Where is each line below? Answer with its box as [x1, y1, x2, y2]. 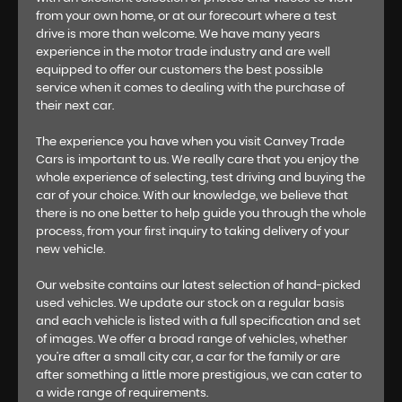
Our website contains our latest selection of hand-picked [36, 280, 361, 293]
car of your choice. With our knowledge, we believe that [36, 190, 348, 203]
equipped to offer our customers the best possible [36, 65, 323, 77]
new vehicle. [36, 244, 105, 257]
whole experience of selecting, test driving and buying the [36, 172, 365, 185]
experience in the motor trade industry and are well [36, 47, 330, 59]
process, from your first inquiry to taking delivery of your [36, 226, 349, 239]
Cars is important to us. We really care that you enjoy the [36, 154, 359, 167]
